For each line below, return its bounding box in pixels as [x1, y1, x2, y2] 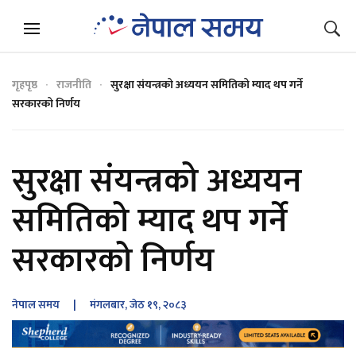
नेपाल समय [12, 296, 60, 314]
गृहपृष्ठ [12, 75, 37, 94]
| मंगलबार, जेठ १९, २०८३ [60, 296, 187, 314]
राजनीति [56, 75, 91, 94]
